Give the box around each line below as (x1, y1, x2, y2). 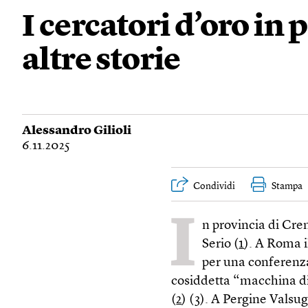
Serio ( (202, 238, 239, 251)
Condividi (193, 181, 236, 191)
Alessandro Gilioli (22, 124, 131, 137)
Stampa (272, 181, 303, 191)
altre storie (22, 46, 181, 77)
